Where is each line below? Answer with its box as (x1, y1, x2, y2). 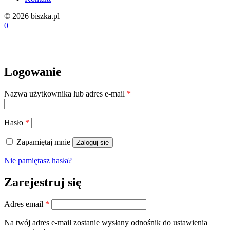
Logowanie (4, 65, 62, 79)
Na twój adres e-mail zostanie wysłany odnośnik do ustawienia (4, 218, 207, 227)
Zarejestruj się (4, 175, 82, 189)
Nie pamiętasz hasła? (4, 156, 72, 165)
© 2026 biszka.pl (4, 11, 60, 21)
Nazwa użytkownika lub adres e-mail (4, 89, 127, 98)
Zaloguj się (76, 138, 109, 146)
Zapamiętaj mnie (16, 137, 70, 146)
